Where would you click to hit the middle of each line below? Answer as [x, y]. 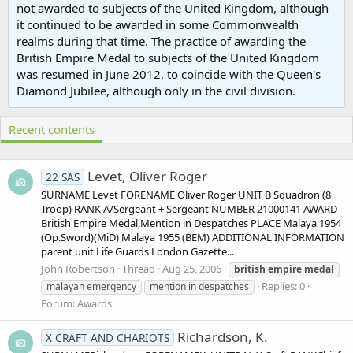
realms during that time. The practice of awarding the [161, 41]
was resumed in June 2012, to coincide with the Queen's [169, 74]
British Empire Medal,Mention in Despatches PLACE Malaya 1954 [191, 223]
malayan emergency [91, 286]
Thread [139, 268]
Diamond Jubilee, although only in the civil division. [156, 90]
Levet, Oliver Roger [147, 176]
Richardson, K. [222, 336]
